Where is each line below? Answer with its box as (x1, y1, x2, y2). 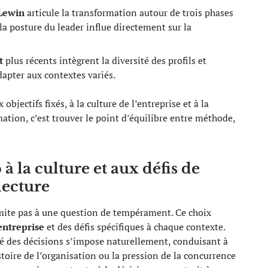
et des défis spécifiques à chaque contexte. (44, 220, 225, 233)
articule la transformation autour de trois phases (25, 5, 233, 19)
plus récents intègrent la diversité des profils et (3, 53, 206, 67)
